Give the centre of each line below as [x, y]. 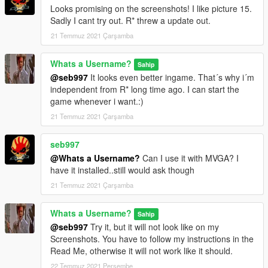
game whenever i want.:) [97, 101]
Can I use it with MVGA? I [189, 158]
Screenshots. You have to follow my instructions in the [152, 239]
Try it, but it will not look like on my [153, 227]
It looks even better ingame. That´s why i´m [171, 77]
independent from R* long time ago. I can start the [145, 89]
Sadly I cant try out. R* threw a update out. [130, 21]
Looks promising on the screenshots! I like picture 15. [151, 9]
